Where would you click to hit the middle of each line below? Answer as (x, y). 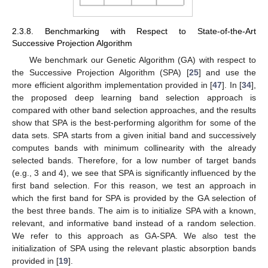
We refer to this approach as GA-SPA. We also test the (134, 235)
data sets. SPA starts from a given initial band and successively (134, 135)
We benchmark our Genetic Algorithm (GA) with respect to (142, 60)
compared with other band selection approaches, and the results (134, 110)
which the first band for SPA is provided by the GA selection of (134, 198)
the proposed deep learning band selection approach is (134, 97)
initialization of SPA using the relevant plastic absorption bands (134, 248)
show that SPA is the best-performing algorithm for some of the (134, 122)
